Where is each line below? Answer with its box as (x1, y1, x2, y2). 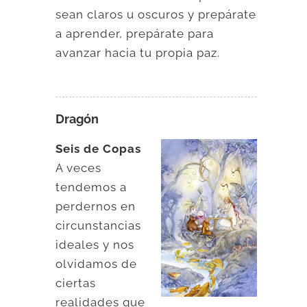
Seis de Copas (56, 141, 142, 156)
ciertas (56, 275, 97, 290)
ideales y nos (56, 237, 135, 251)
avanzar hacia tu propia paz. (56, 45, 221, 60)
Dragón (56, 111, 99, 126)
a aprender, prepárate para (56, 26, 214, 40)
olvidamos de (56, 256, 138, 271)
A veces (56, 160, 102, 175)
